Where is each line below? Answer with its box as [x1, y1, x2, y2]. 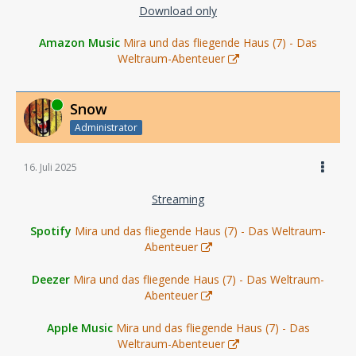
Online [24, 97, 53, 111]
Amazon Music [39, 34, 120, 50]
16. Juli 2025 [24, 160, 77, 174]
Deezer [32, 271, 70, 287]
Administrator [75, 120, 137, 134]
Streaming [152, 191, 204, 207]
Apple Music [46, 319, 113, 335]
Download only [139, 2, 217, 18]
